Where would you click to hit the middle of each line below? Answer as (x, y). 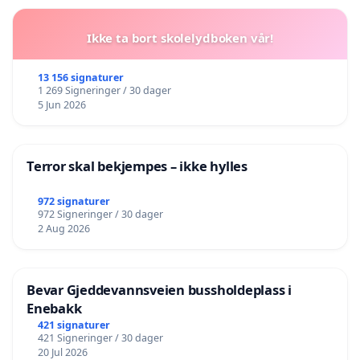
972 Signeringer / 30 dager (100, 215)
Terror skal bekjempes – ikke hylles (137, 166)
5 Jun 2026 (61, 105)
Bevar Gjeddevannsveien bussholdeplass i (159, 290)
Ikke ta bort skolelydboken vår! (180, 38)
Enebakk (54, 309)
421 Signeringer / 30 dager (100, 338)
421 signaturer (74, 325)
